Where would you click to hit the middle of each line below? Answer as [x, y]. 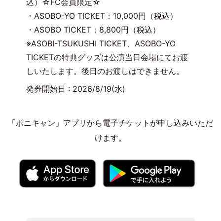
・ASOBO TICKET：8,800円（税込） [93, 30]
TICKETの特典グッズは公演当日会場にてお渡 [107, 57]
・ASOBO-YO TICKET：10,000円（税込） [102, 16]
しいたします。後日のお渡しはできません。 [105, 71]
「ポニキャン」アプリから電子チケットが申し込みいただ [110, 123]
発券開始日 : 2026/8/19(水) [75, 89]
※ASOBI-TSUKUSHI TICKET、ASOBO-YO [101, 44]
